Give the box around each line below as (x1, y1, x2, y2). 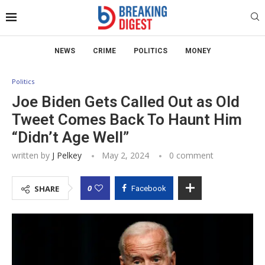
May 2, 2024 (102, 149, 149, 161)
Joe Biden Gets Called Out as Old (12, 92, 240, 111)
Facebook (131, 183, 166, 193)
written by (12, 149, 52, 161)
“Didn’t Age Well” (12, 128, 129, 146)
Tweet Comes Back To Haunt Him (12, 110, 242, 128)
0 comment (169, 149, 214, 161)
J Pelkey (52, 149, 82, 161)
